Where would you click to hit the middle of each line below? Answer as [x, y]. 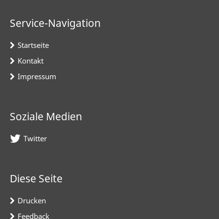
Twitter [35, 139]
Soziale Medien [46, 117]
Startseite [33, 45]
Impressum [37, 76]
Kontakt [31, 60]
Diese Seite [36, 179]
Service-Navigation [55, 23]
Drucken [32, 201]
